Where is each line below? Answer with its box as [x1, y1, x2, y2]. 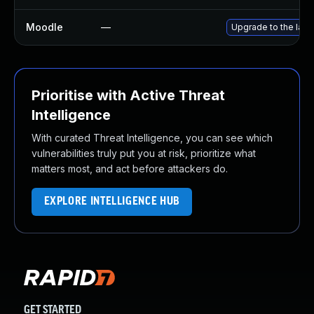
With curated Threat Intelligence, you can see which [32, 132, 273, 144]
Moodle [26, 21, 63, 33]
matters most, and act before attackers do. [32, 163, 228, 175]
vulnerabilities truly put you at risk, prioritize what [32, 147, 256, 159]
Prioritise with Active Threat [32, 87, 225, 104]
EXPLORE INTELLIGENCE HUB [43, 196, 180, 207]
